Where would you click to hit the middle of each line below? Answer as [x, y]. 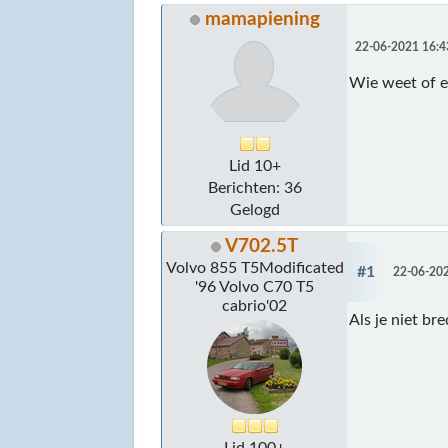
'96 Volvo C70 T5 [255, 286]
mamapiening [262, 19]
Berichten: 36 [254, 187]
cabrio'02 [255, 305]
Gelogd [254, 209]
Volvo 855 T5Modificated [254, 267]
